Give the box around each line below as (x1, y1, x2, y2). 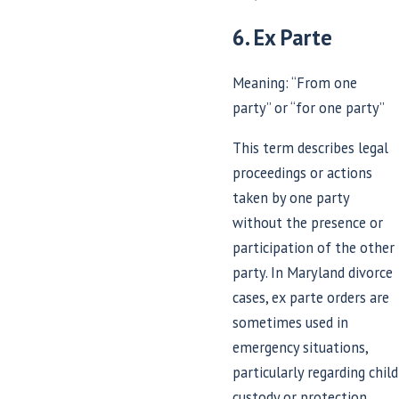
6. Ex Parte (232, 23, 333, 52)
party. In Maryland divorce (232, 262, 394, 282)
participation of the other (232, 237, 395, 257)
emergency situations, (232, 337, 369, 357)
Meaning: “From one (232, 73, 358, 94)
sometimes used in (232, 312, 349, 332)
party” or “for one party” (232, 98, 386, 118)
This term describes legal (232, 137, 389, 158)
